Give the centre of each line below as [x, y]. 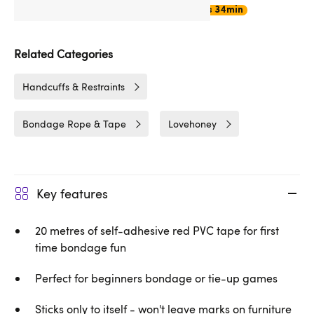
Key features [72, 193]
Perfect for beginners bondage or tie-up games [156, 278]
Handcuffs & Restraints [74, 86]
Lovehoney [192, 123]
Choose [85, 8]
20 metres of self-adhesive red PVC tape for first [157, 230]
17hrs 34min [216, 10]
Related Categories [63, 53]
